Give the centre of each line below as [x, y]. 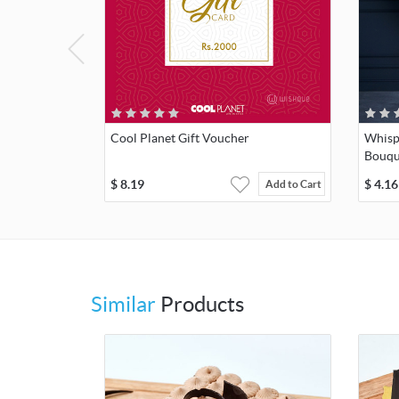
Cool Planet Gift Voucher [180, 138]
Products [200, 304]
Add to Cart [293, 183]
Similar [123, 304]
